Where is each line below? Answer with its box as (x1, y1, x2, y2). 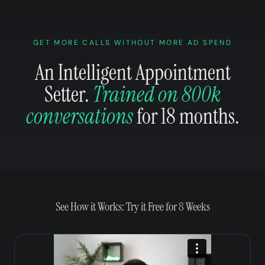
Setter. (44, 80, 93, 108)
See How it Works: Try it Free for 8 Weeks (55, 199, 210, 214)
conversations (25, 102, 133, 130)
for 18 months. (132, 102, 240, 130)
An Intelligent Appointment (34, 59, 231, 86)
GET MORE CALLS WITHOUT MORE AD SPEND (33, 38, 232, 47)
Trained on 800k (93, 80, 221, 108)
